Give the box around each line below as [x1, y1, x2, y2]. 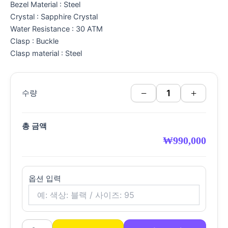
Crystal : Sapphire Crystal [10, 12, 98, 22]
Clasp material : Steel [10, 49, 82, 59]
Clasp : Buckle [10, 37, 59, 46]
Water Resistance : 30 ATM [10, 24, 103, 34]
